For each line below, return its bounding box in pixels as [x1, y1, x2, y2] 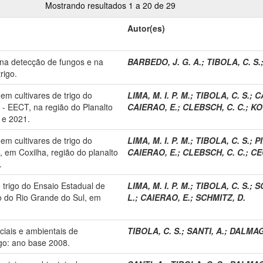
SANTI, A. [187, 224, 224, 237]
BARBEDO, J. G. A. [127, 55, 201, 68]
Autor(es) [127, 22, 165, 34]
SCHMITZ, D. [195, 191, 245, 203]
